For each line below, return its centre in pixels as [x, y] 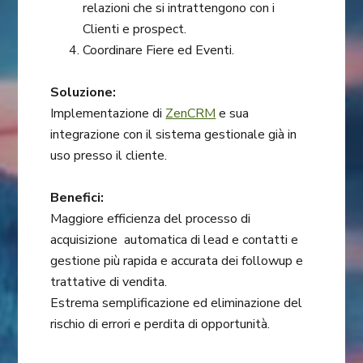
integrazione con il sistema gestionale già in [174, 135]
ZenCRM [191, 114]
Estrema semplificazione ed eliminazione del [177, 303]
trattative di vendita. [109, 282]
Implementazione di [108, 114]
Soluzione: [83, 93]
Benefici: [77, 198]
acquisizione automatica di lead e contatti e [175, 240]
